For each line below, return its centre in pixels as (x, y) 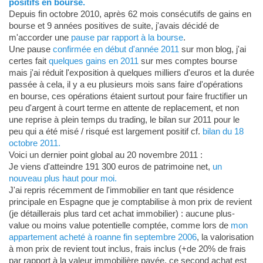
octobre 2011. (34, 143)
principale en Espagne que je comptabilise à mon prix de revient (130, 202)
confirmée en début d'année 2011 (116, 49)
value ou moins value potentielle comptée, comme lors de (119, 225)
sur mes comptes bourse (188, 61)
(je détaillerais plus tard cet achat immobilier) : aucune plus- (122, 214)
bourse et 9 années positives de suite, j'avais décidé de (114, 26)
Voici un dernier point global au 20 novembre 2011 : (105, 155)
